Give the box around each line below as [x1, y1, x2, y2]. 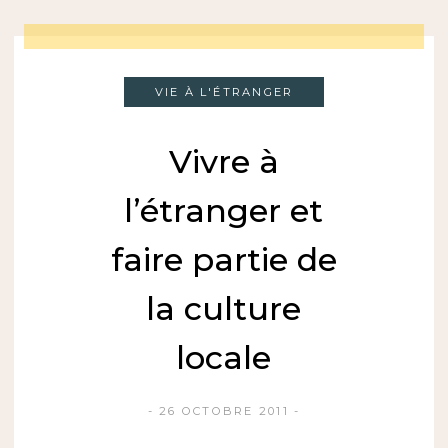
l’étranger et [124, 191, 324, 231]
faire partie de [110, 240, 337, 280]
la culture [146, 289, 302, 329]
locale [176, 338, 272, 378]
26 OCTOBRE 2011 [159, 404, 289, 419]
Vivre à [168, 142, 279, 182]
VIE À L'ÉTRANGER [154, 85, 294, 100]
